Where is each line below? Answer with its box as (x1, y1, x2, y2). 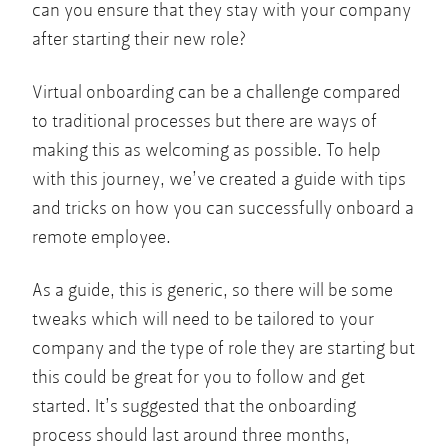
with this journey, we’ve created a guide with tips (32, 167, 406, 191)
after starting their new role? (32, 27, 247, 51)
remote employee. (32, 225, 171, 249)
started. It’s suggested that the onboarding (32, 394, 356, 418)
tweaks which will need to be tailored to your (32, 307, 374, 331)
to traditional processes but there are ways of (32, 109, 377, 133)
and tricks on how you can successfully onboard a (32, 196, 414, 220)
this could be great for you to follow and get (32, 365, 365, 389)
